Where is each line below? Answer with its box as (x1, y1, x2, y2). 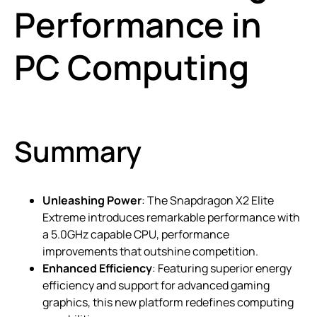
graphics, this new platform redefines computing (42, 294, 294, 310)
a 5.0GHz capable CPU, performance (42, 226, 229, 242)
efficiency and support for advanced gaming (42, 277, 270, 293)
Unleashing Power (42, 192, 142, 208)
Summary (14, 131, 142, 171)
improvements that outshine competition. (42, 243, 258, 259)
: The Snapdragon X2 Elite (142, 192, 274, 208)
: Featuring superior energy (152, 260, 292, 276)
